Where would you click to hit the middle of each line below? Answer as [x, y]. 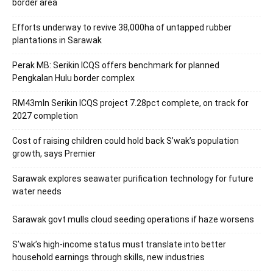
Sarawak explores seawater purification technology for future [133, 178]
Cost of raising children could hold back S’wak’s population [126, 140]
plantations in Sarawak [57, 40]
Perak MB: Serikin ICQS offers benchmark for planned [116, 65]
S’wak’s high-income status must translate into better [119, 244]
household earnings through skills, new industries [108, 257]
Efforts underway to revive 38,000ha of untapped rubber [122, 27]
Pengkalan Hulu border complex [73, 78]
